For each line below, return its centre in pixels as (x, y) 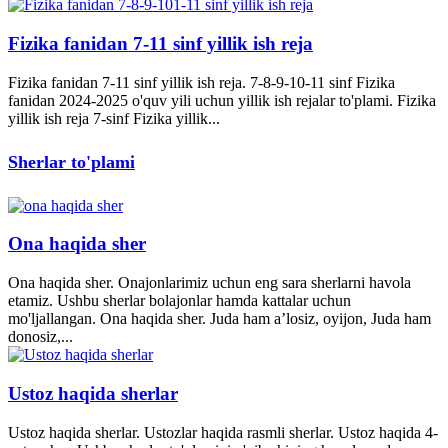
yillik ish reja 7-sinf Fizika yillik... (114, 118)
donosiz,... (40, 337)
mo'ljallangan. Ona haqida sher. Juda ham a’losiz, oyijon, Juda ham (219, 319)
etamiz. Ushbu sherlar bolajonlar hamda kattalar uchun (179, 301)
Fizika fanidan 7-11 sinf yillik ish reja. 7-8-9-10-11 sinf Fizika (201, 82)
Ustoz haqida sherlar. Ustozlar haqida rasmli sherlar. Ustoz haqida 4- (223, 432)
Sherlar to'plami (71, 161)
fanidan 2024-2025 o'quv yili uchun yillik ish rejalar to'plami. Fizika (222, 100)
